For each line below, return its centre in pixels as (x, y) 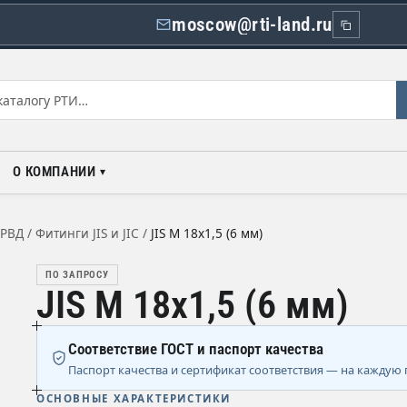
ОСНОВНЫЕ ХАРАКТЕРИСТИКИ (134, 398)
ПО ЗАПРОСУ (77, 275)
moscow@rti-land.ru (252, 25)
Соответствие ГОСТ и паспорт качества (196, 349)
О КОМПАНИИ (55, 172)
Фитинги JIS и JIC (87, 233)
